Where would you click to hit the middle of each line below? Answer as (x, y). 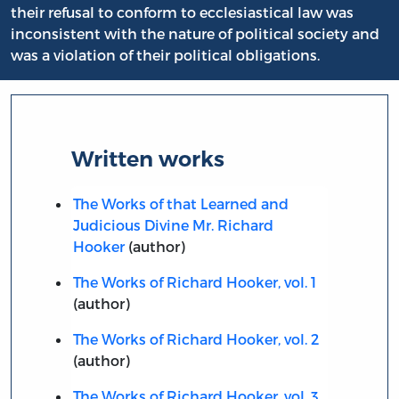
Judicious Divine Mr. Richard (173, 224)
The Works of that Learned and (180, 203)
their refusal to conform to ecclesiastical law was (182, 12)
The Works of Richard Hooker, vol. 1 (194, 281)
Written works (148, 159)
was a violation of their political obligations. (165, 55)
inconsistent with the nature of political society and (195, 34)
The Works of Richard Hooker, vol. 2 (195, 338)
